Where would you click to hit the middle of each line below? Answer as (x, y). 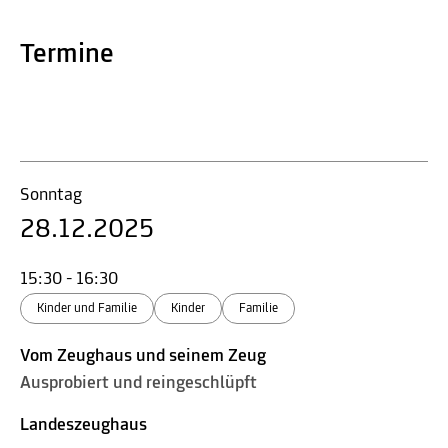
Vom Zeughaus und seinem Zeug (143, 356)
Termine (67, 54)
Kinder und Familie (87, 308)
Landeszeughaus (83, 425)
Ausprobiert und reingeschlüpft (138, 383)
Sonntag (51, 195)
